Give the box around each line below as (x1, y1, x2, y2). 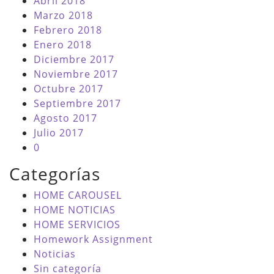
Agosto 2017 (34, 111, 97, 125)
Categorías (9, 162, 100, 186)
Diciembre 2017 (34, 53, 114, 67)
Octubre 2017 (34, 82, 103, 96)
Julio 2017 (34, 126, 84, 140)
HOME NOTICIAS (34, 203, 116, 217)
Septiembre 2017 (34, 97, 121, 111)
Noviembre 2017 (34, 67, 118, 81)
